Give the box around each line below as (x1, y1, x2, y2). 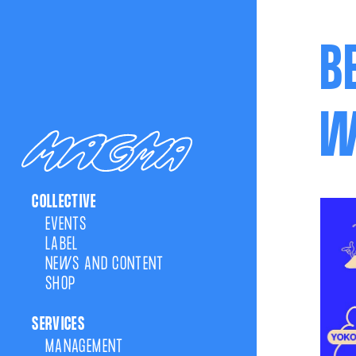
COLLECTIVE (32, 192, 97, 214)
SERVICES (32, 315, 86, 336)
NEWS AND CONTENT (45, 253, 164, 274)
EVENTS (45, 214, 87, 234)
